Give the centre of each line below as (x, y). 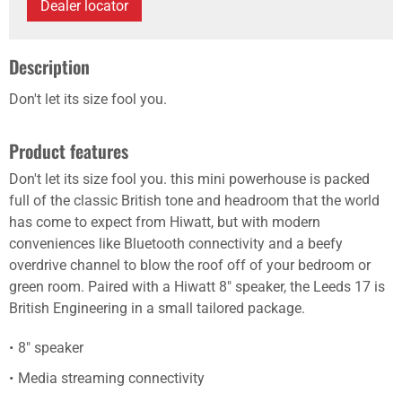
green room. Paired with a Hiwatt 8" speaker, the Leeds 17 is (197, 287)
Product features (69, 151)
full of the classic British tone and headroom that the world (194, 201)
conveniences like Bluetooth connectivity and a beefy (176, 244)
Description (49, 66)
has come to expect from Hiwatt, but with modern (165, 222)
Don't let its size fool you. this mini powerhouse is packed (189, 179)
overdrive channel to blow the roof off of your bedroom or (190, 265)
